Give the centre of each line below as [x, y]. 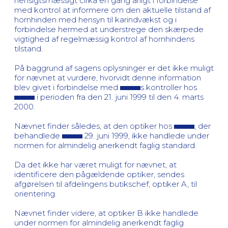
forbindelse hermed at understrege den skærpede [109, 29]
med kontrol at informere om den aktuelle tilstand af [112, 10]
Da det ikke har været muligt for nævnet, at [95, 164]
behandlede [38, 135]
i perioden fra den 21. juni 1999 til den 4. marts [119, 97]
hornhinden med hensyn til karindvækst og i [95, 19]
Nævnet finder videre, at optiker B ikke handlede [106, 213]
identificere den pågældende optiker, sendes [99, 174]
